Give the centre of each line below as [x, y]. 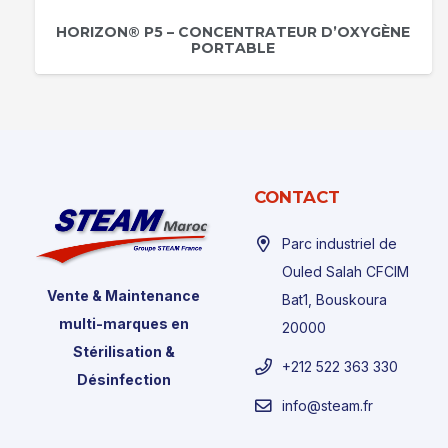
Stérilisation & [123, 352]
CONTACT [297, 197]
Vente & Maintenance [124, 296]
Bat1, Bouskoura [335, 300]
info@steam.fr [328, 406]
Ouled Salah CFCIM [346, 272]
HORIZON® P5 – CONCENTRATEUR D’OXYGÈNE [233, 31]
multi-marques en [123, 324]
